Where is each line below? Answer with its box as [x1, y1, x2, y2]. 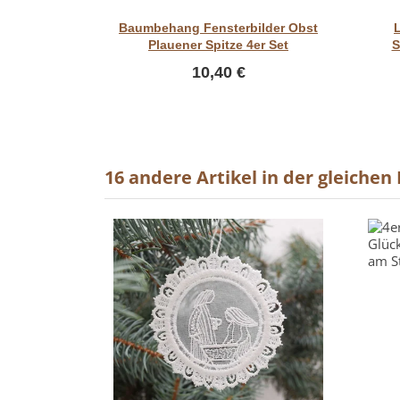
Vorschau [194, 5, 245, 22]
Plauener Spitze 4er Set [148, 37, 288, 52]
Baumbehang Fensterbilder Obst [119, 20, 318, 35]
